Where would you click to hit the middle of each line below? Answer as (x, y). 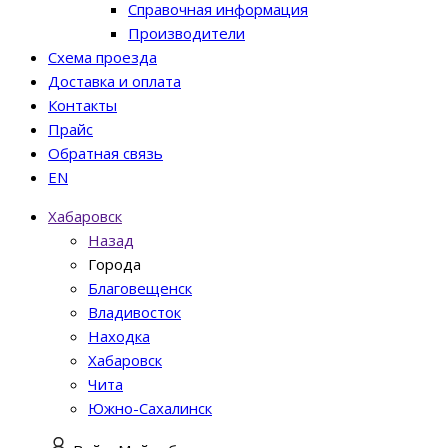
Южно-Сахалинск (150, 408)
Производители (186, 33)
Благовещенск (140, 288)
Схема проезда (102, 57)
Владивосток (134, 312)
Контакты (82, 105)
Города (114, 264)
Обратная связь (105, 153)
